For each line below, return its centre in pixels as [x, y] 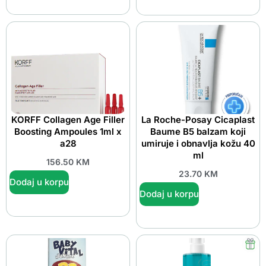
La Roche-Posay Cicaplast [198, 119]
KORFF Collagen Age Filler [68, 119]
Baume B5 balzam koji [198, 131]
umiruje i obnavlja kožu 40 [198, 143]
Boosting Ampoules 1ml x [68, 131]
